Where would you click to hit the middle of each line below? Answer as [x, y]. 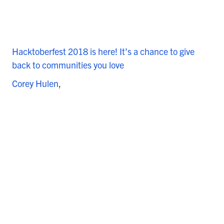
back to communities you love [68, 65]
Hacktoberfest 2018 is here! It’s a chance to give [103, 51]
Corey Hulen [35, 83]
